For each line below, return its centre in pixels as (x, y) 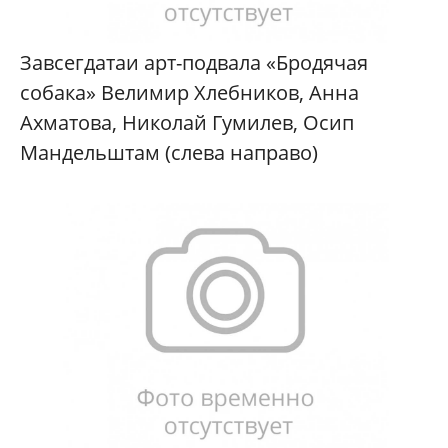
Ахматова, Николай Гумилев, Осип (187, 122)
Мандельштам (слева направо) (169, 152)
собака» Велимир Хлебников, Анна (189, 92)
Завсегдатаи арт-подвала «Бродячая (194, 62)
